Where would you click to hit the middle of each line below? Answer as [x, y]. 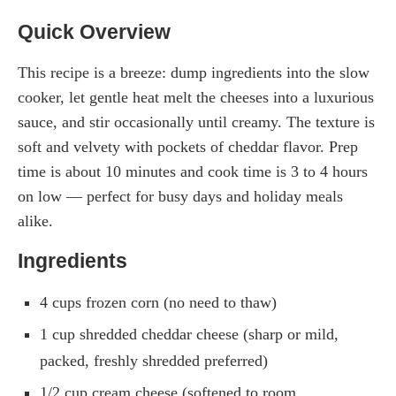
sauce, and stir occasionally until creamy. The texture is [196, 122]
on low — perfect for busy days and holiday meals [180, 197]
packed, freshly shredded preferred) [154, 361]
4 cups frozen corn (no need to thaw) [158, 303]
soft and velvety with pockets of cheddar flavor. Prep [188, 147]
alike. [35, 221]
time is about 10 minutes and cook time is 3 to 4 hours [193, 172]
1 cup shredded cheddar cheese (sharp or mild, [189, 335]
